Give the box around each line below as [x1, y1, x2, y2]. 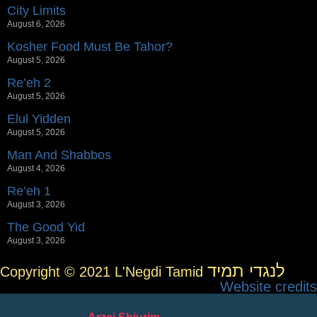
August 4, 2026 [7, 163, 65, 174]
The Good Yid [7, 220, 85, 235]
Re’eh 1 [7, 184, 51, 199]
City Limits [7, 4, 66, 18]
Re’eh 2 [7, 76, 51, 91]
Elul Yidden [7, 112, 71, 127]
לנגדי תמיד [207, 261, 285, 281]
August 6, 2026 [7, 19, 65, 30]
